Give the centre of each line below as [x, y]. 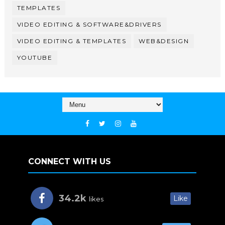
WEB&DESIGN [164, 41]
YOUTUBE [35, 58]
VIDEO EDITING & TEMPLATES [72, 41]
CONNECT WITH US [70, 161]
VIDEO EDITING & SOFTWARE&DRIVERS [89, 24]
